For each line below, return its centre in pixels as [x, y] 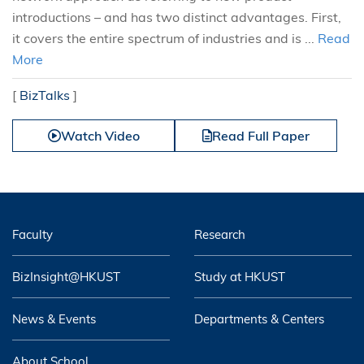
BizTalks [45, 95]
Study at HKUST [240, 277]
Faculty [32, 234]
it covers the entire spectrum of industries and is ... [165, 38]
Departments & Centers [259, 319]
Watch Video [100, 136]
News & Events [54, 319]
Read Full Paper [261, 136]
